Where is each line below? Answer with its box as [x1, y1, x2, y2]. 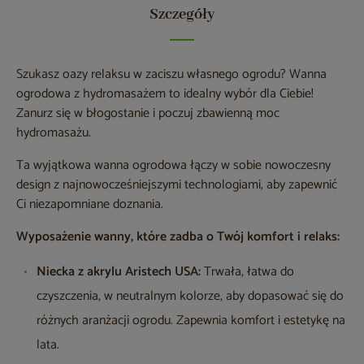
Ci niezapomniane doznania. [16, 193, 163, 216]
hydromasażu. [16, 122, 91, 145]
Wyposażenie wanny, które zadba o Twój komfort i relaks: [16, 226, 340, 249]
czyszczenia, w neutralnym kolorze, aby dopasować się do [37, 285, 344, 308]
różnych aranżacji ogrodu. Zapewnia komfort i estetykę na [37, 310, 345, 332]
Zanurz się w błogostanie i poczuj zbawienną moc [16, 102, 279, 125]
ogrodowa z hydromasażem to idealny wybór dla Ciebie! [16, 83, 314, 106]
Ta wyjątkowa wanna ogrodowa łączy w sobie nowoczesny [16, 154, 331, 177]
